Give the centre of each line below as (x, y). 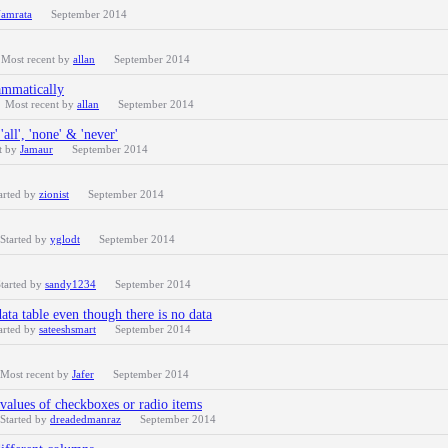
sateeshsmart (67, 329)
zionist (54, 194)
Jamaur (36, 149)
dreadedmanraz (85, 419)
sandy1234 (70, 284)
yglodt (65, 239)
